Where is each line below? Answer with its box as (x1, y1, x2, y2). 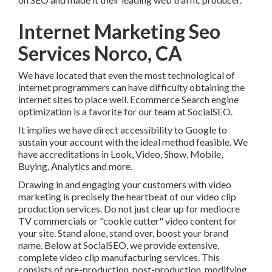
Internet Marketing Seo (15, 7, 217, 32)
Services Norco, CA (15, 29, 178, 53)
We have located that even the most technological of (15, 57, 231, 69)
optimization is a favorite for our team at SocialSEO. (15, 93, 229, 106)
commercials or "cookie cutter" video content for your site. (15, 203, 257, 215)
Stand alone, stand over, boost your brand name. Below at (15, 215, 250, 227)
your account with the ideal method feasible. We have (15, 124, 234, 136)
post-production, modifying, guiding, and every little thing (15, 251, 252, 263)
